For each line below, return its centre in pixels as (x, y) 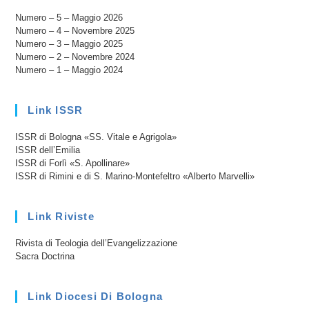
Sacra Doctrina (45, 256)
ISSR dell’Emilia (48, 150)
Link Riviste (61, 216)
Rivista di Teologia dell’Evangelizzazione (97, 243)
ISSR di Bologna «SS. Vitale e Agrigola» (96, 137)
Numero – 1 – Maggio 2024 (69, 70)
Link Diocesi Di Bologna (96, 296)
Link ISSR (56, 110)
